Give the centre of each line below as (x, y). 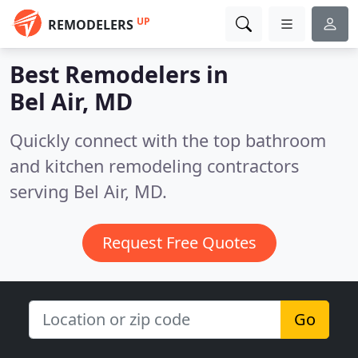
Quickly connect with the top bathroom (168, 140)
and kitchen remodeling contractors (154, 166)
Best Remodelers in (119, 74)
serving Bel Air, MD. (88, 191)
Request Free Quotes (179, 243)
